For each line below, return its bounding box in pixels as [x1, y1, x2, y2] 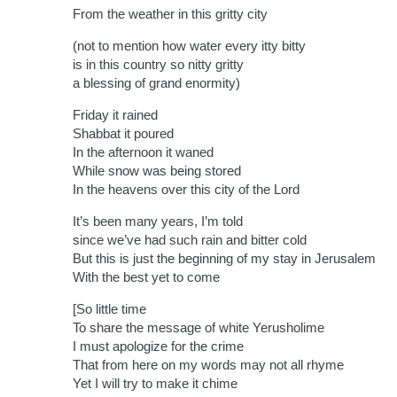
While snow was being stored [73, 163, 241, 179]
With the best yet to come [73, 269, 220, 285]
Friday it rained [73, 107, 158, 123]
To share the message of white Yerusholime [73, 320, 324, 336]
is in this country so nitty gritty [73, 57, 244, 73]
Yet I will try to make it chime [73, 376, 237, 392]
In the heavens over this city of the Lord [73, 182, 300, 198]
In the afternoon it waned [73, 144, 214, 160]
